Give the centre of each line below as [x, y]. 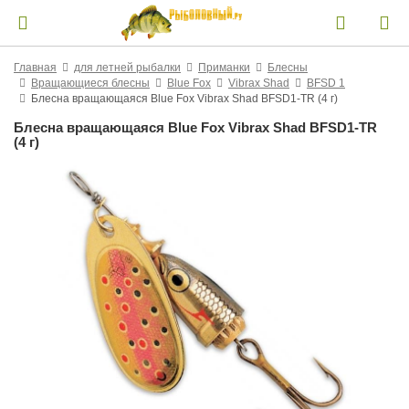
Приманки [224, 68]
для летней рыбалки [127, 68]
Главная [35, 68]
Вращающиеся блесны [90, 83]
